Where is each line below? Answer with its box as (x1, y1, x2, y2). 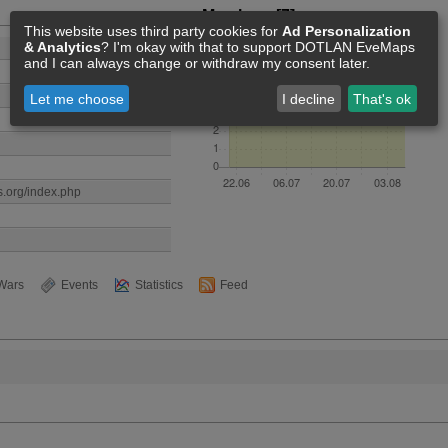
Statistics (135, 278, 183, 292)
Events (61, 278, 98, 292)
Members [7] (202, 7, 295, 24)
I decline (282, 90, 336, 107)
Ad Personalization (282, 23, 411, 40)
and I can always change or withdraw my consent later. (24, 55, 370, 72)
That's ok (353, 90, 412, 107)
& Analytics (24, 39, 101, 56)
